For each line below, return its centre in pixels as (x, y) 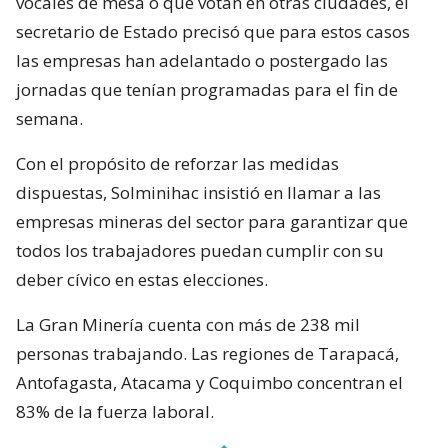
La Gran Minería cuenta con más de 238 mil (188, 324)
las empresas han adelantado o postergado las (202, 60)
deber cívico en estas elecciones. (142, 279)
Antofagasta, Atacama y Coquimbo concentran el (209, 382)
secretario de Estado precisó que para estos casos (213, 31)
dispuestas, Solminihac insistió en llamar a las (198, 192)
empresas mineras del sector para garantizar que (212, 221)
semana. (49, 118)
